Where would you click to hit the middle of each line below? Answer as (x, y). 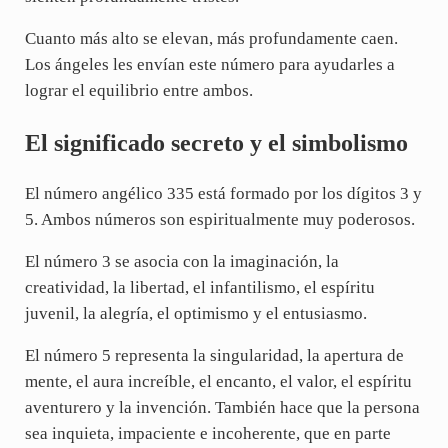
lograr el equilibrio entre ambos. (138, 90)
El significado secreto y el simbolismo (216, 142)
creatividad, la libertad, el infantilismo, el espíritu (199, 288)
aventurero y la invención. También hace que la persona (222, 408)
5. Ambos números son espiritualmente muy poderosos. (219, 220)
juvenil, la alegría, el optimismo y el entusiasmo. (195, 314)
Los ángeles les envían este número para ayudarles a (209, 64)
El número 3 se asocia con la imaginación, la (181, 262)
